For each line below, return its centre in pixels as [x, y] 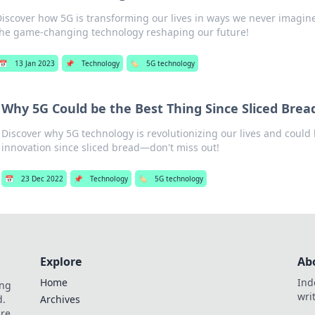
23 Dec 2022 [43, 179]
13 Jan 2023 [35, 63]
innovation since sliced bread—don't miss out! [111, 147]
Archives [60, 299]
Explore [60, 262]
